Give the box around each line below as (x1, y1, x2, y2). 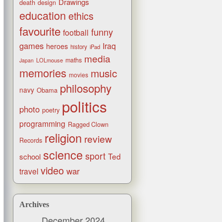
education (19, 7, 66, 23)
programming (19, 118, 65, 129)
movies (69, 70, 88, 79)
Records (19, 136, 42, 145)
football (63, 27, 89, 39)
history (70, 43, 87, 51)
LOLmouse (36, 56, 63, 64)
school (19, 151, 41, 162)
